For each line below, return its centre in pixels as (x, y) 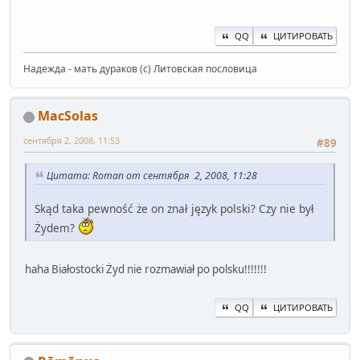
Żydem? (56, 228)
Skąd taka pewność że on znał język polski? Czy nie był (174, 209)
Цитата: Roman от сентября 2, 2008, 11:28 (152, 176)
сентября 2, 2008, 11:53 (72, 141)
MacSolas (68, 116)
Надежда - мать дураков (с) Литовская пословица (140, 69)
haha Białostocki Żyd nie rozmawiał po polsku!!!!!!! (146, 270)
